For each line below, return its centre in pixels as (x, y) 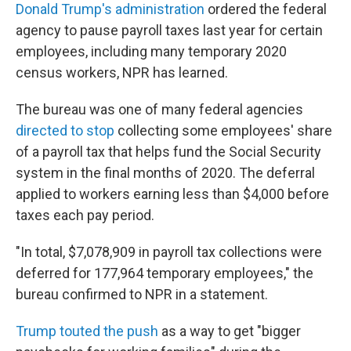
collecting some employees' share (223, 130)
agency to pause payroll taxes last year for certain (169, 30)
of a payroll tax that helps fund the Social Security (168, 152)
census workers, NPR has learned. (122, 72)
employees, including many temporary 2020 (151, 51)
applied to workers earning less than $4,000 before (172, 194)
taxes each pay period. (85, 215)
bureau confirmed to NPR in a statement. (142, 294)
